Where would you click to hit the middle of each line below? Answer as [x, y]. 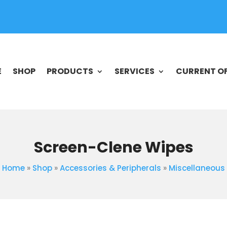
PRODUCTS [70, 71]
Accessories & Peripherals [110, 168]
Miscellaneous [197, 168]
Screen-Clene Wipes [113, 148]
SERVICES [134, 71]
